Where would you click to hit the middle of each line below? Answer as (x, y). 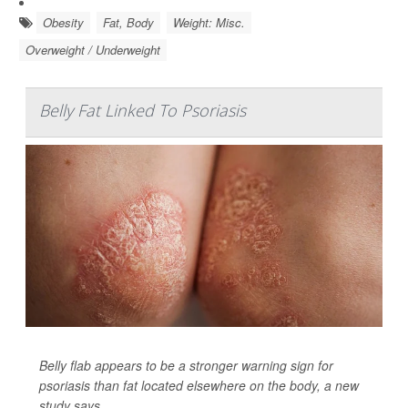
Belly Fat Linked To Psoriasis (143, 110)
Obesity (63, 22)
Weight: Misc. (209, 22)
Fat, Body (128, 22)
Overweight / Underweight (93, 49)
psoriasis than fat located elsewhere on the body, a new (199, 385)
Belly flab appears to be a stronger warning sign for (186, 365)
